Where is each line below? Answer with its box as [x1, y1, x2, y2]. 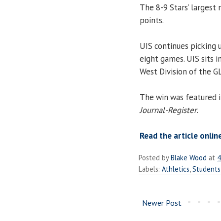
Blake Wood [171, 152, 207, 162]
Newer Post [142, 197, 182, 208]
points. [140, 14, 164, 26]
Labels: [139, 164, 162, 174]
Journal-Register [140, 104, 197, 115]
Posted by [139, 152, 171, 162]
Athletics [162, 164, 189, 174]
